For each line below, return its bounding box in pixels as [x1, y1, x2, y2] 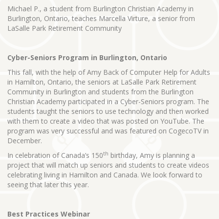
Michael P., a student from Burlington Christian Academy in [7, 3, 194, 13]
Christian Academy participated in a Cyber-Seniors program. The [7, 96, 209, 106]
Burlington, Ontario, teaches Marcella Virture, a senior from [7, 13, 195, 23]
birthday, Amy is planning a [109, 150, 195, 160]
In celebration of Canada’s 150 [7, 150, 103, 160]
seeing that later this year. [7, 179, 89, 189]
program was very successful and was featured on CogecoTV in [7, 126, 209, 135]
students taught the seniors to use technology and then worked [7, 106, 209, 116]
